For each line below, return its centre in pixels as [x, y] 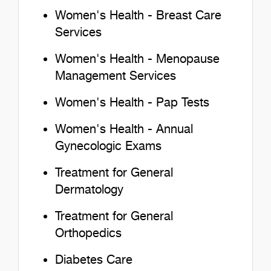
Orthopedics [88, 233]
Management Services [116, 76]
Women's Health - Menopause [137, 59]
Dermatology [89, 190]
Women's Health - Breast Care [138, 15]
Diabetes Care [94, 260]
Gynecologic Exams [108, 146]
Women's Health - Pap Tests [132, 103]
